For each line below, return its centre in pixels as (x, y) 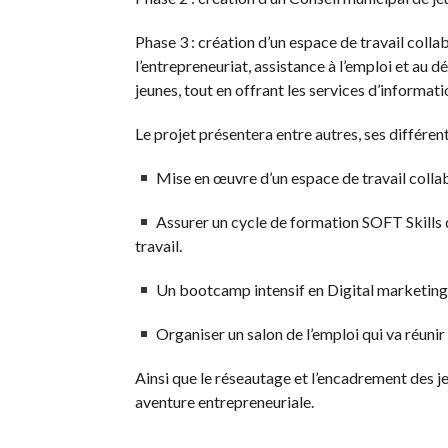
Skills (423, 221)
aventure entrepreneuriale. (224, 401)
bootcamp (214, 289)
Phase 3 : (164, 41)
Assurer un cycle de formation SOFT (279, 221)
